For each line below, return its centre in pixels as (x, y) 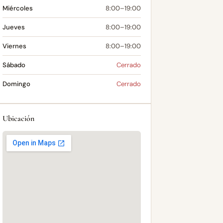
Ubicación (18, 118)
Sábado (14, 65)
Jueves (14, 27)
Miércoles (18, 8)
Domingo (16, 84)
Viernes (14, 46)
